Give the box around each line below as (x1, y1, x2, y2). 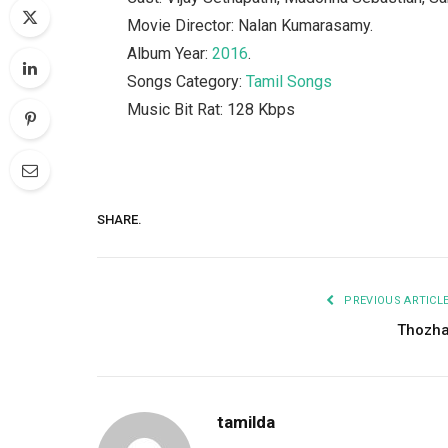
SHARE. (97, 211, 142, 227)
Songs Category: (127, 71, 247, 91)
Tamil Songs (246, 71, 333, 91)
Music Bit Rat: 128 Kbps (127, 99, 296, 119)
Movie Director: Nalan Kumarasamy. (127, 15, 374, 35)
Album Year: (127, 43, 213, 63)
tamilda (217, 412, 275, 433)
